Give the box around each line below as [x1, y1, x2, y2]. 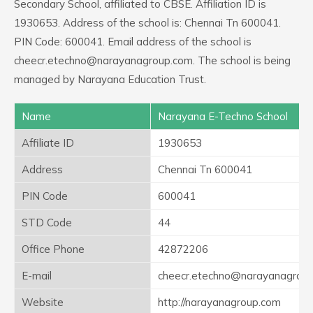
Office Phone [22, 242, 85, 256]
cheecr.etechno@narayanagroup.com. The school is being [14, 54, 291, 67]
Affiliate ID [22, 136, 74, 150]
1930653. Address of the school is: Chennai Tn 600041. [14, 16, 281, 29]
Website [22, 296, 64, 309]
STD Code [22, 216, 72, 229]
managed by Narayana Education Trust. [14, 73, 206, 86]
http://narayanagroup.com [158, 296, 281, 309]
